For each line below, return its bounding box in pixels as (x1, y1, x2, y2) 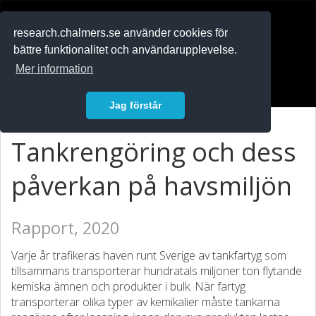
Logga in (21, 76, 63, 90)
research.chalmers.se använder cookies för (13, 27, 229, 39)
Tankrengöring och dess (11, 135, 296, 169)
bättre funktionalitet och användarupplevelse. (13, 44, 238, 56)
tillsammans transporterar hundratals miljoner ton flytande (11, 263, 302, 279)
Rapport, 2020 (11, 217, 119, 239)
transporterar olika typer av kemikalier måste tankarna (11, 294, 280, 310)
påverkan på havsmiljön (11, 169, 292, 203)
